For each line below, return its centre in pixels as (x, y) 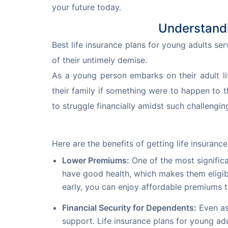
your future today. (87, 7)
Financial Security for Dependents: (129, 207)
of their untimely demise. (99, 60)
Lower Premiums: (96, 160)
